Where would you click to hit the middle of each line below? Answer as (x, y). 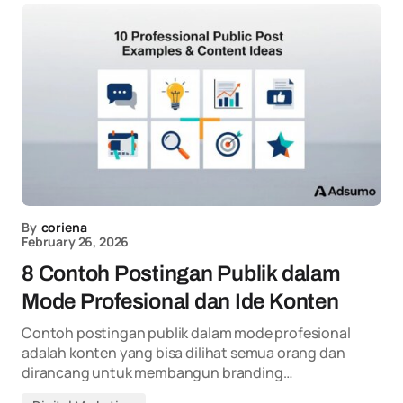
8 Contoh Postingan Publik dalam (181, 273)
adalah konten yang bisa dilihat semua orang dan (184, 353)
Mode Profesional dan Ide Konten (180, 301)
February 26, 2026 (76, 242)
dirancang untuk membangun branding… (157, 372)
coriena (64, 227)
